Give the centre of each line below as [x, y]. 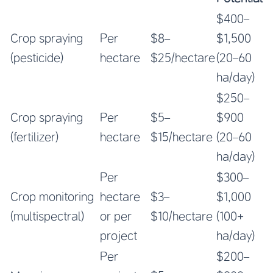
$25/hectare [183, 57]
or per [116, 216]
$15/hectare [182, 136]
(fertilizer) [34, 136]
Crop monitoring [52, 196]
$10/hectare [182, 216]
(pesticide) [37, 57]
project [119, 235]
